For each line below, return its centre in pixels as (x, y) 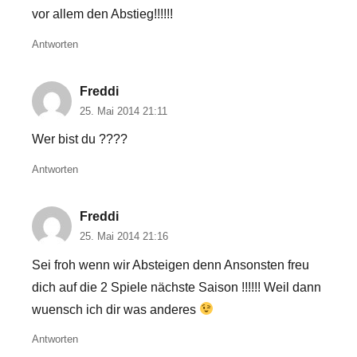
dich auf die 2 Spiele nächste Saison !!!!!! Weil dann (177, 287)
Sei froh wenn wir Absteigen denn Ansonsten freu (171, 265)
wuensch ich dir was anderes (116, 309)
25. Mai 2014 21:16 (124, 236)
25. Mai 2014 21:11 (124, 111)
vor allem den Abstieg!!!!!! (102, 14)
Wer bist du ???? (80, 139)
